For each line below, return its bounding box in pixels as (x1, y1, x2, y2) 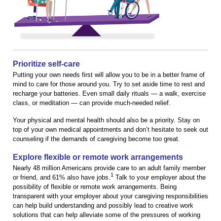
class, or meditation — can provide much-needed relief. (13, 99, 171, 107)
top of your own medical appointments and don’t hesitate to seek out (13, 125, 208, 133)
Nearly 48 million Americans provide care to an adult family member (13, 164, 206, 172)
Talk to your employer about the (113, 173, 206, 181)
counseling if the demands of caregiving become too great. (13, 135, 180, 143)
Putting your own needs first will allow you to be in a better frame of (13, 71, 205, 78)
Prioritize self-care (13, 59, 80, 68)
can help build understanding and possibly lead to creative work (13, 201, 193, 209)
